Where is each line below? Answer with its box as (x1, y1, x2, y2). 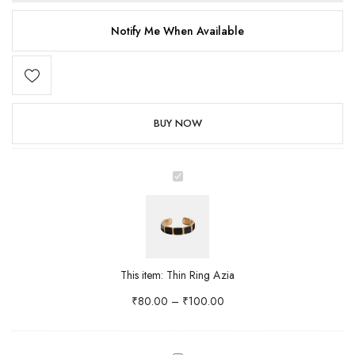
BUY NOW (153, 116, 202, 132)
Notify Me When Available (111, 23, 244, 40)
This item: (120, 267, 163, 284)
